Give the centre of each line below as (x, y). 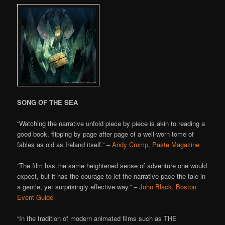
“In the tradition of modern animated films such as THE (97, 218)
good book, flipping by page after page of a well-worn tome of (106, 134)
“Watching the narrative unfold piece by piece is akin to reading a (111, 123)
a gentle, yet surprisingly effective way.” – (78, 187)
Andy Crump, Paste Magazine (156, 144)
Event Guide (35, 197)
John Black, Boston (168, 187)
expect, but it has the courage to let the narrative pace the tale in (111, 176)
